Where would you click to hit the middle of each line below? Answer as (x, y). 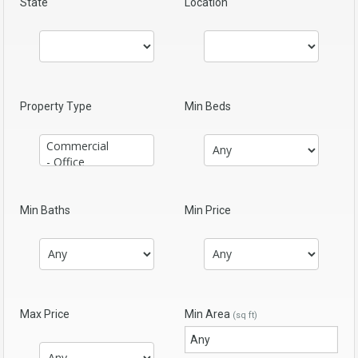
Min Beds (208, 106)
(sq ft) (245, 315)
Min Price (208, 210)
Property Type (56, 106)
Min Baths (45, 210)
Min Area (209, 314)
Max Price (45, 314)
